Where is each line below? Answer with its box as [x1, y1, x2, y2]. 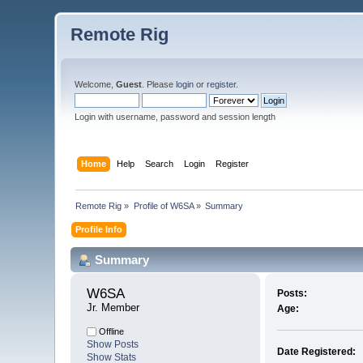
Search [144, 158, 173, 169]
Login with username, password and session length [75, 112, 276, 122]
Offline [96, 327, 125, 337]
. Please [142, 79, 177, 89]
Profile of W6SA [133, 200, 194, 211]
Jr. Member [87, 301, 140, 314]
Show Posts [87, 339, 139, 351]
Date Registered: [276, 346, 356, 358]
